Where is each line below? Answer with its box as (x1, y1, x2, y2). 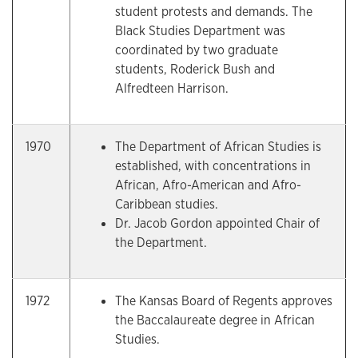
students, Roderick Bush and (115, 61, 275, 78)
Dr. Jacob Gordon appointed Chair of (115, 215, 320, 232)
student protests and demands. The (115, 3, 312, 20)
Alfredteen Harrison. (115, 80, 229, 97)
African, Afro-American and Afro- (115, 177, 301, 193)
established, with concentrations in (115, 157, 311, 174)
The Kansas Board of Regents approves (115, 292, 332, 309)
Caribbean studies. (115, 196, 218, 213)
